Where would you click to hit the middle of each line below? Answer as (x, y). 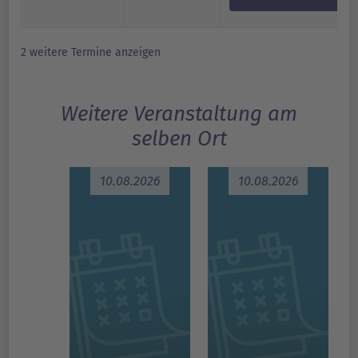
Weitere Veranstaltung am (179, 114)
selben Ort (179, 139)
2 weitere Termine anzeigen (91, 52)
